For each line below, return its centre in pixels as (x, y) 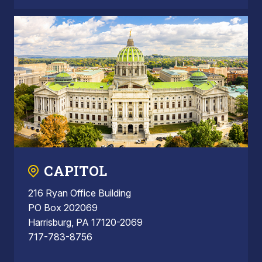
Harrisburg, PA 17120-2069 (85, 223)
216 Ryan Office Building (80, 193)
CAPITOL (75, 171)
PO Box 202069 (63, 208)
